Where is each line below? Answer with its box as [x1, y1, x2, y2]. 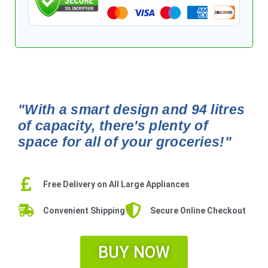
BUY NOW [98, 242, 170, 262]
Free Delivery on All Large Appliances [42, 179, 190, 189]
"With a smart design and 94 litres [18, 101, 245, 117]
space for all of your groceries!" [18, 133, 232, 150]
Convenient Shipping [42, 205, 125, 215]
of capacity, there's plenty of [18, 117, 208, 133]
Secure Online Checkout [150, 205, 246, 215]
